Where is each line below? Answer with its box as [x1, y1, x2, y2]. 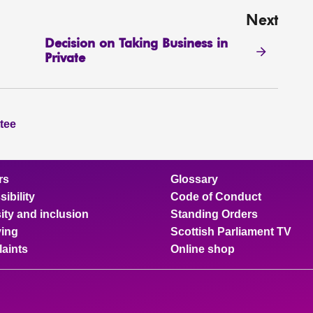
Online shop [170, 243, 235, 255]
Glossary [170, 173, 218, 185]
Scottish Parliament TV [170, 226, 291, 238]
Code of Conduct [170, 191, 261, 203]
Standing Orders [170, 208, 258, 220]
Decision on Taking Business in [45, 37, 228, 50]
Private [45, 52, 86, 65]
